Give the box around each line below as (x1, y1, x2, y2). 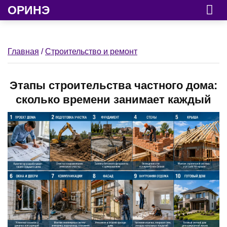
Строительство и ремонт (45, 47, 137, 56)
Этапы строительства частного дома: (10, 79, 217, 92)
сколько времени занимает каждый (16, 93, 211, 106)
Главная (8, 47, 39, 56)
